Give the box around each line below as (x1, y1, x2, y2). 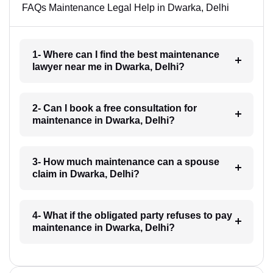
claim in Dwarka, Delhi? (32, 168, 140, 179)
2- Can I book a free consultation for (32, 102, 197, 113)
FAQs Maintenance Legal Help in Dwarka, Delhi (22, 2, 229, 13)
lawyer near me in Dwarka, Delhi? (32, 61, 185, 72)
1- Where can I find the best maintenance (32, 49, 219, 60)
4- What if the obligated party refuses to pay (32, 210, 232, 221)
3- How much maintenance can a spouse (32, 156, 219, 167)
